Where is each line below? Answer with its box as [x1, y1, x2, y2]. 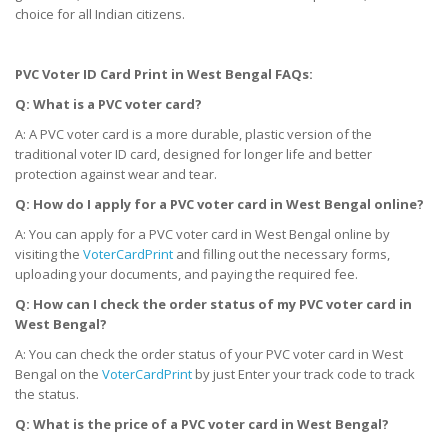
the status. [15, 384, 79, 403]
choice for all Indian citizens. [15, 4, 188, 23]
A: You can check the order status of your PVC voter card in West [15, 344, 403, 363]
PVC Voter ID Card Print [15, 64, 171, 83]
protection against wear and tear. [15, 164, 217, 183]
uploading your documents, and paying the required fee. [15, 264, 358, 283]
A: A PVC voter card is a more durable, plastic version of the [15, 124, 372, 143]
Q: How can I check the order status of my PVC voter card [15, 294, 399, 313]
